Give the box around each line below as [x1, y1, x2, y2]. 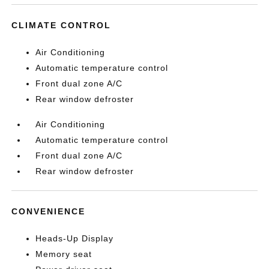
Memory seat [35, 249, 92, 259]
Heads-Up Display [35, 234, 114, 244]
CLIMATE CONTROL [11, 20, 112, 31]
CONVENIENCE [11, 207, 86, 217]
